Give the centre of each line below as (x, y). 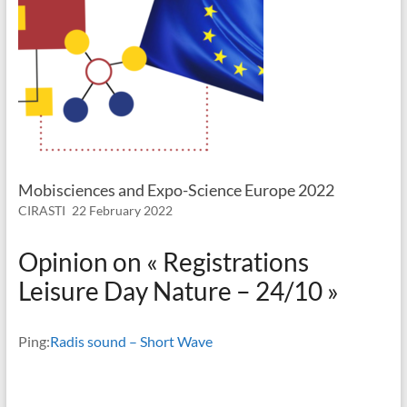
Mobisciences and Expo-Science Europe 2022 (176, 190)
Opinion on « (90, 262)
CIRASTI (41, 211)
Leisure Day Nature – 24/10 (170, 291)
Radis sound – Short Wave (131, 342)
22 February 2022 (122, 211)
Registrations (235, 262)
